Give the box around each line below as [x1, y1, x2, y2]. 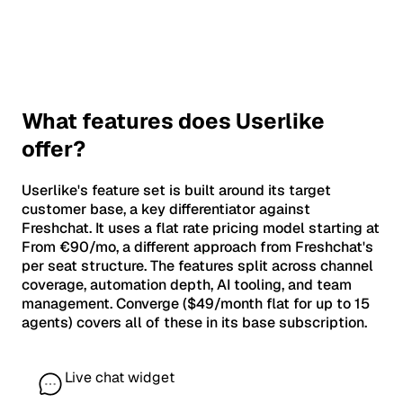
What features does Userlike [22, 106, 325, 135]
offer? [22, 134, 85, 163]
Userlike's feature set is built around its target [22, 180, 331, 200]
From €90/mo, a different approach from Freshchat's [22, 237, 373, 256]
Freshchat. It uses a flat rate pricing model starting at [22, 218, 380, 237]
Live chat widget [65, 367, 175, 387]
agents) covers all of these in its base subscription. [22, 312, 367, 332]
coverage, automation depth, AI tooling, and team [22, 274, 352, 294]
